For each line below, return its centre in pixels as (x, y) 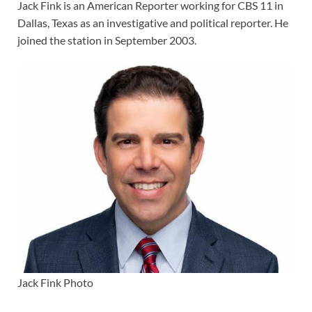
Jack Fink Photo (55, 282)
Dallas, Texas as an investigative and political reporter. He (153, 22)
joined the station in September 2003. (107, 40)
